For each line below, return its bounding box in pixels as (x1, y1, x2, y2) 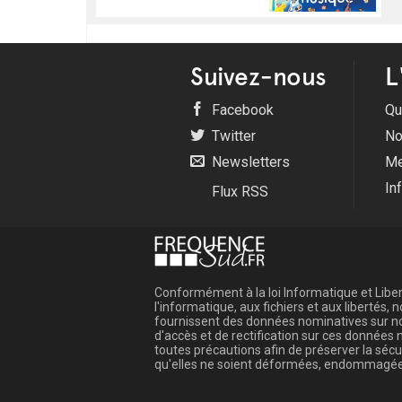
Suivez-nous (190, 60, 327, 92)
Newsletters (208, 153, 290, 170)
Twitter (208, 127, 256, 144)
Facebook (208, 100, 274, 118)
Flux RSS (208, 182, 268, 200)
